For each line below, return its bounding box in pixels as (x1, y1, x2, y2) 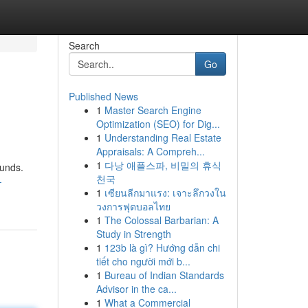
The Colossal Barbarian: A (104, 213, 219, 227)
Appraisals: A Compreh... (96, 144, 205, 158)
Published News (68, 89, 138, 103)
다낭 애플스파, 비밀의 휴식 (104, 158, 221, 172)
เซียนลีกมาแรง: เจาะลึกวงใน (104, 186, 226, 199)
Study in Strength (96, 227, 171, 241)
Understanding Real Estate (104, 131, 221, 144)
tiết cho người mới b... (96, 254, 190, 268)
